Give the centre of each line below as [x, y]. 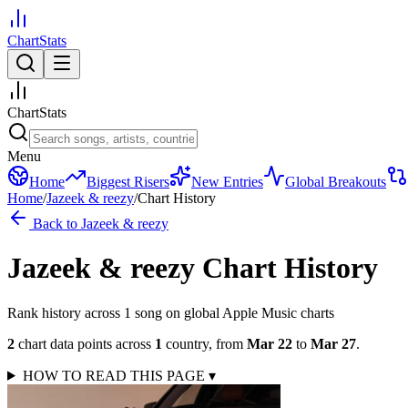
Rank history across [66, 312]
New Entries [227, 182]
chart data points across [83, 343]
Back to [55, 224]
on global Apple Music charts [248, 312]
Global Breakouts [336, 182]
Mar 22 [270, 343]
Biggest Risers [128, 182]
